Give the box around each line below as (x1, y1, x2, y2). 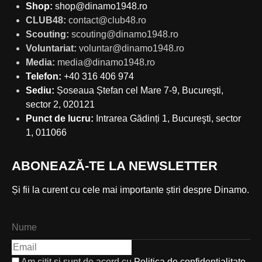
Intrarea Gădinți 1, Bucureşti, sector (94, 113, 241, 124)
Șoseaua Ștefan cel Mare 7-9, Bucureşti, (54, 85, 223, 96)
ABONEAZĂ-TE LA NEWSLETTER (12, 158, 218, 174)
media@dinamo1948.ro (57, 57, 155, 68)
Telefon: (26, 71, 61, 82)
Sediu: (26, 85, 54, 96)
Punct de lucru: (26, 113, 94, 124)
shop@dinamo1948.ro (55, 1, 147, 12)
